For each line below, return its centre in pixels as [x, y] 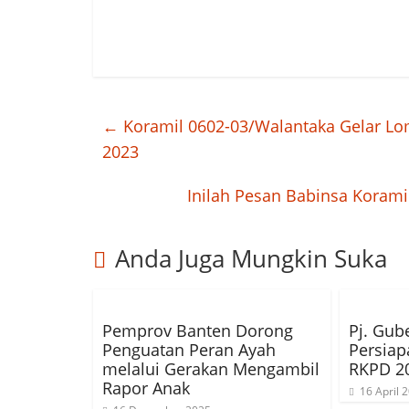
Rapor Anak [146, 388]
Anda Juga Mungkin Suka [251, 258]
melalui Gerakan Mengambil [211, 369]
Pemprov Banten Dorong [198, 330]
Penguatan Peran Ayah [189, 350]
